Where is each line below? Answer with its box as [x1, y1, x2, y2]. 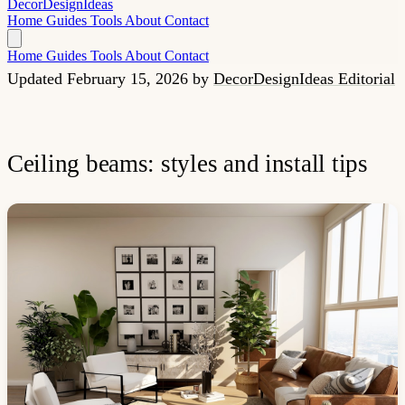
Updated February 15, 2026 [7, 70, 193, 88]
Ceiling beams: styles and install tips [7, 150, 368, 177]
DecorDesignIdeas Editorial [213, 70, 395, 88]
